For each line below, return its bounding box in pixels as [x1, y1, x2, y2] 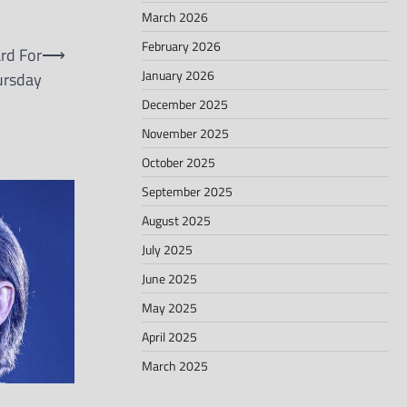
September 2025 [142, 181, 233, 201]
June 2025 [142, 268, 197, 288]
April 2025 [142, 326, 197, 346]
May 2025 [142, 297, 197, 317]
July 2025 [142, 239, 193, 259]
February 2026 [142, 35, 221, 55]
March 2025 [142, 355, 208, 375]
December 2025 [142, 94, 228, 114]
